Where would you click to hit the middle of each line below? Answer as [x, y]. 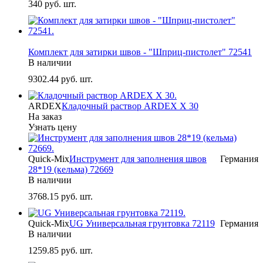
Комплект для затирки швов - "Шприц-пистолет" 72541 [140, 52]
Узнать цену [53, 127]
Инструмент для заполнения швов [138, 159]
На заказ [45, 117]
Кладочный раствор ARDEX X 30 [130, 106]
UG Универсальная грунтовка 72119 [142, 224]
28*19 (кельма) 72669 [71, 170]
